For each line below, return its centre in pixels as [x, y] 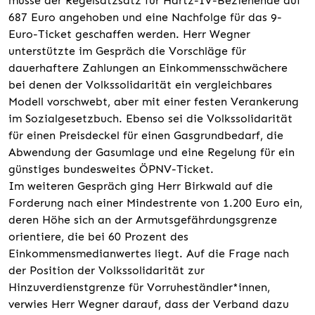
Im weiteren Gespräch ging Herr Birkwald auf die [141, 186]
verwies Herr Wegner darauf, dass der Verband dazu [149, 304]
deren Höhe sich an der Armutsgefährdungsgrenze [143, 219]
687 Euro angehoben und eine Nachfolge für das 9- [145, 17]
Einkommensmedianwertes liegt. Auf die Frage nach [149, 253]
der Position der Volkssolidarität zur [107, 270]
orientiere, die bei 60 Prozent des [98, 236]
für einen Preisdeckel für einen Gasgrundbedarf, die [146, 135]
